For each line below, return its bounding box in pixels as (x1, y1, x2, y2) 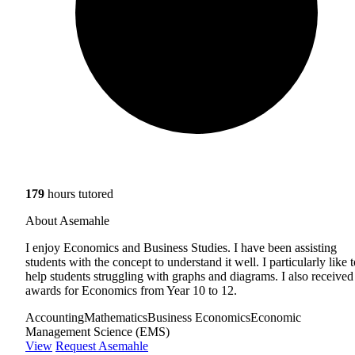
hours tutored (44, 186, 113, 200)
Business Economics (147, 310, 250, 324)
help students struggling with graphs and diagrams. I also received (25, 269, 353, 283)
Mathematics (84, 310, 147, 324)
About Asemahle (25, 213, 109, 227)
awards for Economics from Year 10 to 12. (25, 283, 237, 297)
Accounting (25, 310, 84, 324)
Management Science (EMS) (25, 324, 170, 338)
